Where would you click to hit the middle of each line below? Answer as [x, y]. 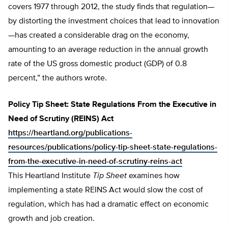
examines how [153, 176]
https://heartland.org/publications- [70, 134]
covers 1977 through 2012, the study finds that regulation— [111, 7]
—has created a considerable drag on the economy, [99, 36]
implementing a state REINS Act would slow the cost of [106, 191]
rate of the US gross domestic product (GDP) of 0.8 [97, 64]
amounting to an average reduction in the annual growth [108, 50]
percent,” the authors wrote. [58, 79]
